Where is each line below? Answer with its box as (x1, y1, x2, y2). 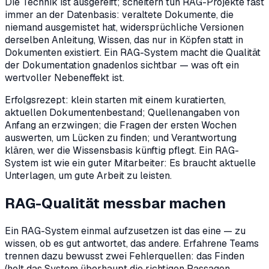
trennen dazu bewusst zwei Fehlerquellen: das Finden (5, 250, 244, 263)
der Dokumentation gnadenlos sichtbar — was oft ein (5, 59, 239, 72)
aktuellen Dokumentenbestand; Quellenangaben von (5, 106, 240, 119)
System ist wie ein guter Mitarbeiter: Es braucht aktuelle (5, 157, 256, 170)
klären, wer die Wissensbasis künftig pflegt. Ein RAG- (5, 144, 239, 157)
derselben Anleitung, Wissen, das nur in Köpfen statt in (5, 34, 243, 47)
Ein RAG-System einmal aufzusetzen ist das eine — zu (5, 225, 246, 238)
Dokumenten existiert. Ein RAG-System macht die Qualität (5, 46, 261, 59)
